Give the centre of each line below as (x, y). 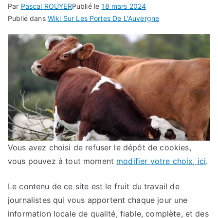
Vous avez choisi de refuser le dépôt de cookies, (100, 147)
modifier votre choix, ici (161, 161)
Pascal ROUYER (46, 6)
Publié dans (28, 18)
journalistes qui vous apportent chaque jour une (98, 200)
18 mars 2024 (124, 6)
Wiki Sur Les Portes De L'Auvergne (103, 18)
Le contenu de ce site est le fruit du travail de (94, 186)
